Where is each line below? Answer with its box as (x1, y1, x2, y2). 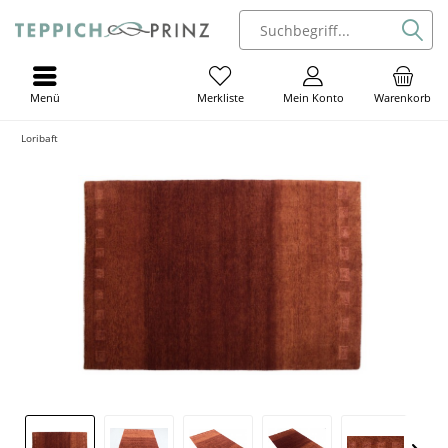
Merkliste (196, 90, 244, 106)
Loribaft (21, 131, 58, 145)
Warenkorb (374, 90, 432, 105)
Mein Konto (282, 90, 344, 105)
